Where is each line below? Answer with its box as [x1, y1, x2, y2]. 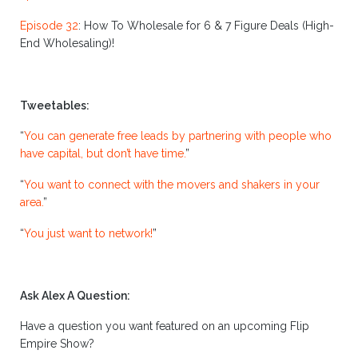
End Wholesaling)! [20, 37, 114, 50]
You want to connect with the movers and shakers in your [24, 178, 320, 192]
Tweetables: [20, 98, 89, 112]
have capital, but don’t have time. [20, 147, 185, 161]
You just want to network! [24, 227, 153, 241]
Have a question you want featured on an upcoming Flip [20, 320, 309, 333]
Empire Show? [20, 337, 94, 351]
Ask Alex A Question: [20, 288, 130, 302]
